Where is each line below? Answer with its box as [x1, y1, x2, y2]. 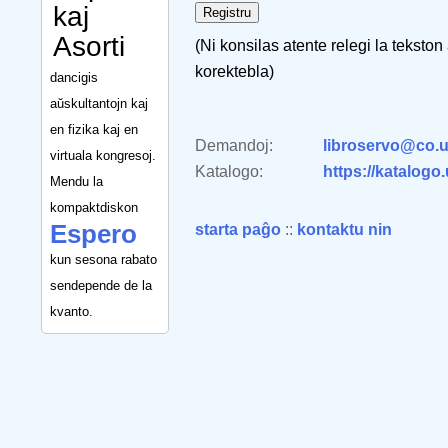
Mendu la [50, 173, 103, 189]
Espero [50, 219, 137, 248]
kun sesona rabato [50, 251, 157, 267]
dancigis [50, 69, 98, 85]
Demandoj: [195, 137, 273, 154]
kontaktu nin [297, 221, 392, 238]
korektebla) [195, 63, 274, 80]
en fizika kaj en [50, 121, 138, 137]
